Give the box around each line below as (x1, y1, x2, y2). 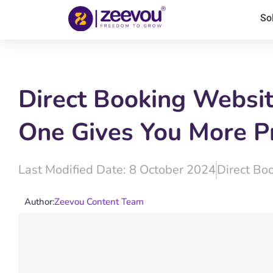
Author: (24, 196, 54, 208)
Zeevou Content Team (54, 196, 144, 208)
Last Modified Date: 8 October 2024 (18, 161, 216, 178)
